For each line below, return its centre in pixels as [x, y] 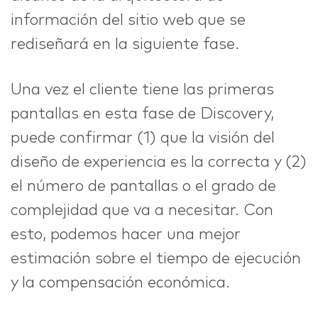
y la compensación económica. [120, 284]
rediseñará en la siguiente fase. [125, 45]
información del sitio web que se [128, 21]
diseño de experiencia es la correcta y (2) [159, 163]
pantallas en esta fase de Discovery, [142, 115]
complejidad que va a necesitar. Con [142, 211]
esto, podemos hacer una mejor [126, 235]
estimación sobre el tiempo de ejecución [156, 259]
